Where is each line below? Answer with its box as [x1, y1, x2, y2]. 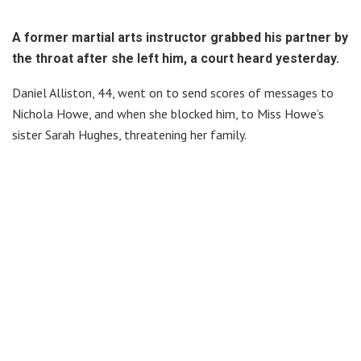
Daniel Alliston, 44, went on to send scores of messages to [12, 85, 334, 102]
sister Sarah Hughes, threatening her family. [12, 127, 247, 143]
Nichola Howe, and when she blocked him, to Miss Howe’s [12, 106, 324, 122]
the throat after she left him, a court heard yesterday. [12, 51, 339, 67]
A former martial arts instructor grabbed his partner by [12, 30, 348, 46]
